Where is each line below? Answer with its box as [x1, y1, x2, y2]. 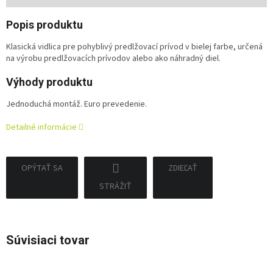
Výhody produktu [6, 76, 93, 89]
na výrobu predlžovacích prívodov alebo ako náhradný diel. [6, 52, 221, 65]
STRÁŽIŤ [99, 180, 132, 193]
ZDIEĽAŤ [168, 162, 197, 175]
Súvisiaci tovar [6, 233, 90, 248]
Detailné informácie [6, 121, 77, 134]
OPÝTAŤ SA [21, 162, 63, 175]
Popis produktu [6, 18, 83, 32]
